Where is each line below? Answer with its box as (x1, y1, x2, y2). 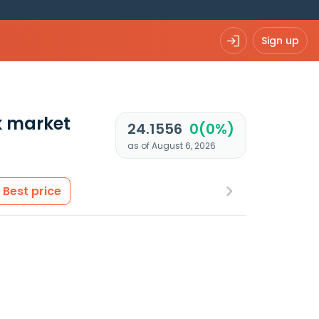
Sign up (261, 33, 299, 48)
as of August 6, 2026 (127, 140, 216, 152)
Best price (3, 183, 61, 199)
